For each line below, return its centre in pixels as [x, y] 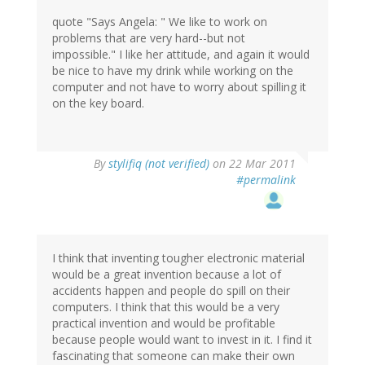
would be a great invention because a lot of [167, 274]
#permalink [266, 179]
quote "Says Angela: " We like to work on [160, 21]
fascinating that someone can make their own [174, 355]
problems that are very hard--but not [149, 37]
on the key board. [98, 103]
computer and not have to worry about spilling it [179, 86]
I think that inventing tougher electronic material [178, 257]
